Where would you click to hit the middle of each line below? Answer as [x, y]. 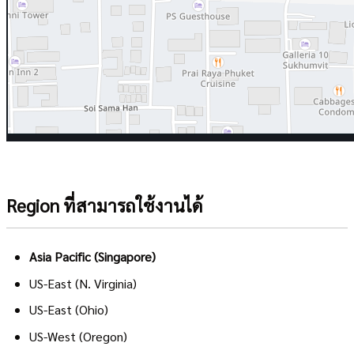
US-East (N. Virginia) [83, 283]
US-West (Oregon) [78, 336]
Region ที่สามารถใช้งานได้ [105, 205]
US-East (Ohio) [68, 310]
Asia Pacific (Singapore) [92, 257]
